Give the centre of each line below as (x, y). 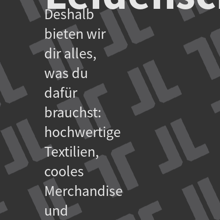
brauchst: (73, 113)
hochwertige (82, 132)
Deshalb (69, 14)
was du (66, 73)
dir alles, (70, 54)
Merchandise (83, 191)
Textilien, (71, 152)
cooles (64, 172)
